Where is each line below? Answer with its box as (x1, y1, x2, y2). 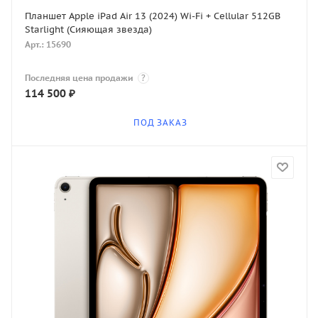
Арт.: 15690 (25, 39, 71, 50)
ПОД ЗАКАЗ (133, 117, 187, 128)
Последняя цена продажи (25, 72, 136, 84)
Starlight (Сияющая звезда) (25, 23, 152, 36)
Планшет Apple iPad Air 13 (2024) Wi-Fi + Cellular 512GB (25, 10, 280, 23)
